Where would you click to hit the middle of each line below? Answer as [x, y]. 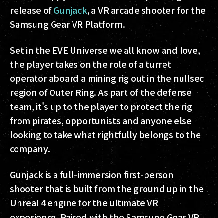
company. [30, 148]
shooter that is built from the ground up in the [107, 188]
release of [32, 9]
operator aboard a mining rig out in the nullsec [107, 78]
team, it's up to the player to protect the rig [101, 106]
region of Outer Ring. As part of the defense [101, 92]
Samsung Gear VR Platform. [67, 24]
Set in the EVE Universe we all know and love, [105, 49]
